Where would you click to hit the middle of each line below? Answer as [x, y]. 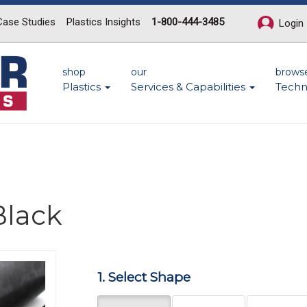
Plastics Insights [103, 22]
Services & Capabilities [189, 87]
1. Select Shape [144, 277]
